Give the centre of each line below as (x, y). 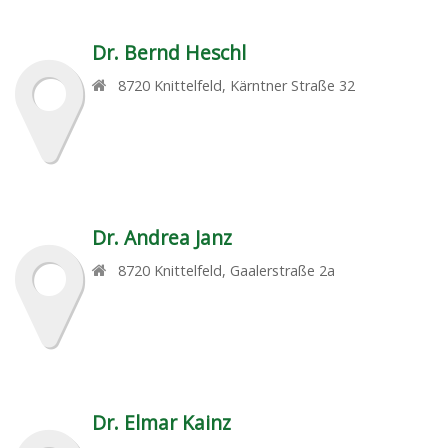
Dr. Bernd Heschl (168, 52)
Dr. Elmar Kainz (161, 422)
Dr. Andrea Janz (161, 237)
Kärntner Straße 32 (293, 85)
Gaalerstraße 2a (283, 270)
